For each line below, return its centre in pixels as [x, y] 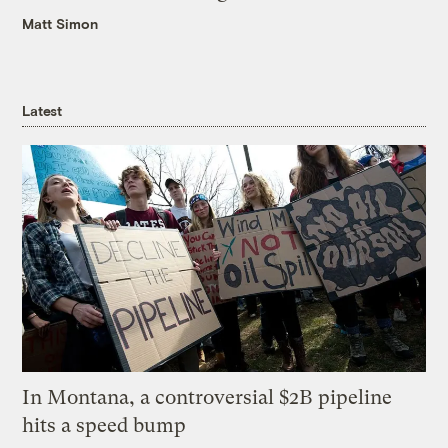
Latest [42, 111]
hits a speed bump [104, 426]
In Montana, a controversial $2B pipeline [207, 398]
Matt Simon [60, 24]
